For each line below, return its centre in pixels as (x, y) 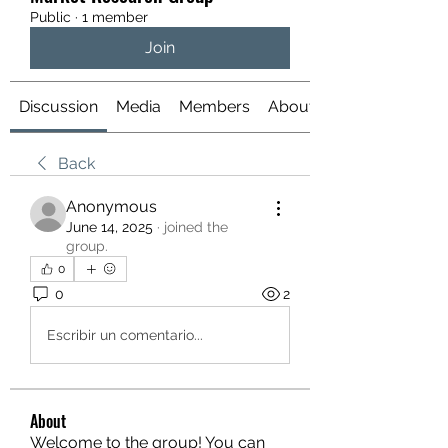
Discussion (58, 106)
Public (50, 17)
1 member (115, 17)
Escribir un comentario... (125, 334)
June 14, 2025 (109, 227)
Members (214, 106)
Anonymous (111, 206)
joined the (196, 227)
